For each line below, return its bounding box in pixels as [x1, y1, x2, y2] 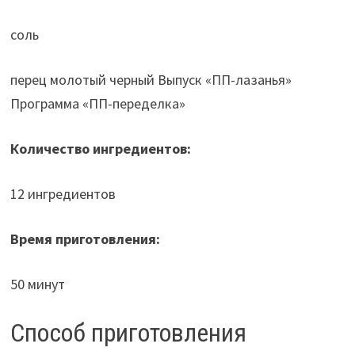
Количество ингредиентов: [10, 139, 191, 158]
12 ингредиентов [10, 184, 116, 203]
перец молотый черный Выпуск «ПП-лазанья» [10, 70, 292, 89]
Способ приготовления [10, 317, 246, 348]
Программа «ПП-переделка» [10, 94, 185, 113]
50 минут [10, 274, 65, 293]
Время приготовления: [10, 229, 160, 248]
